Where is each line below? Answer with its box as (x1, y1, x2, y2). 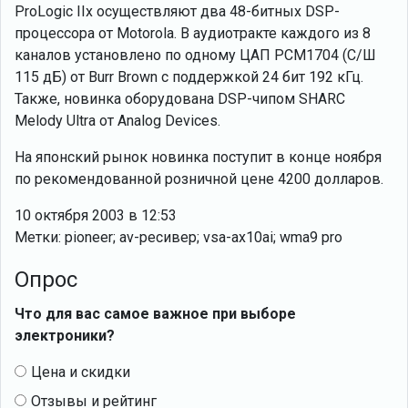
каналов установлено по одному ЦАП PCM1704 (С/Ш (15, 46, 376, 64)
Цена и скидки (31, 363, 130, 381)
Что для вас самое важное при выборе (15, 305, 296, 322)
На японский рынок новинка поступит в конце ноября (15, 148, 382, 166)
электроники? (15, 327, 115, 344)
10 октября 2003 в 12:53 (15, 207, 177, 224)
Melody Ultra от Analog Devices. (15, 112, 220, 129)
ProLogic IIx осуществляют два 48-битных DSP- (15, 3, 340, 20)
